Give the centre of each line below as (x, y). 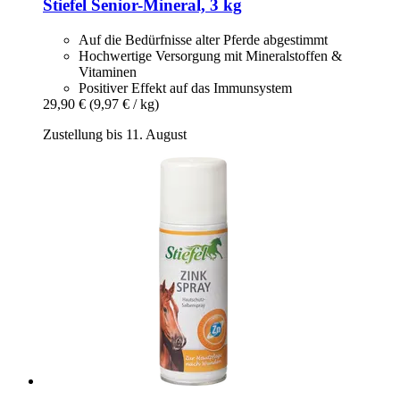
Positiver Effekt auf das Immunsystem (185, 87)
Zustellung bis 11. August (115, 134)
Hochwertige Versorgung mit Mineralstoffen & (210, 55)
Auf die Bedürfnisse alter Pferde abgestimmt (203, 39)
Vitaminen (108, 71)
